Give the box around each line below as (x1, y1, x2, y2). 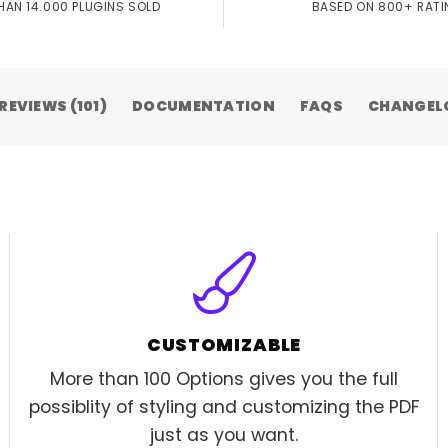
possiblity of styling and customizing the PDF (28, 395, 420, 419)
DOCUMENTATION (132, 96, 275, 117)
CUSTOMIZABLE (146, 333, 302, 358)
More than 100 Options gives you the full (50, 367, 398, 391)
